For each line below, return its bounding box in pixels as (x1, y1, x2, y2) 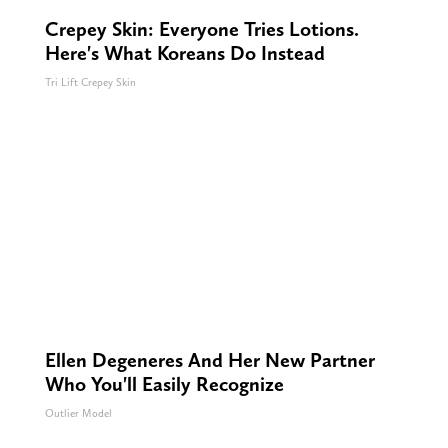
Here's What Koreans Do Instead (44, 40, 325, 65)
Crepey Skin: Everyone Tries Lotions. (44, 16, 359, 41)
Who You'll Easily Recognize (44, 371, 284, 396)
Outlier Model (44, 406, 112, 420)
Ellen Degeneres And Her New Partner (44, 347, 375, 372)
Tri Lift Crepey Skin (44, 75, 136, 89)
